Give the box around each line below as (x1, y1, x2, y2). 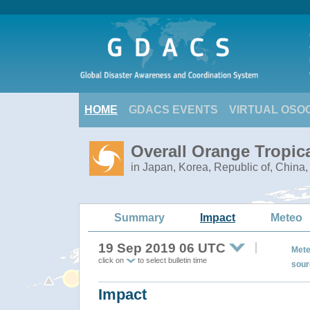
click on (98, 256, 126, 264)
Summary (114, 211, 165, 224)
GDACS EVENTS (129, 104, 218, 116)
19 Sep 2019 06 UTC (98, 241, 226, 255)
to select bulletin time (136, 256, 207, 264)
